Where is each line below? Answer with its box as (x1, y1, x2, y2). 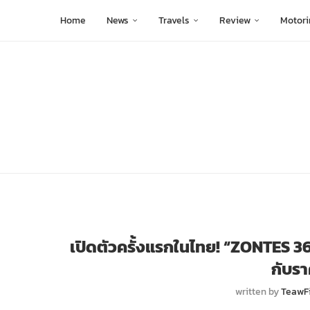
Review (219, 13, 250, 28)
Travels (158, 13, 190, 28)
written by (235, 284, 282, 300)
